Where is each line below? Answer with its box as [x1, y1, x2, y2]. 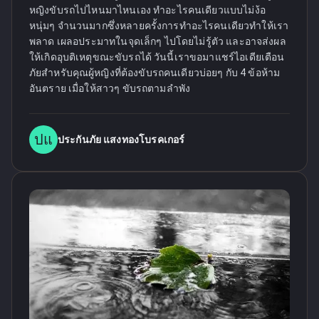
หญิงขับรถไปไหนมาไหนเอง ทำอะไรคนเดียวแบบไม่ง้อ [29, 4, 266, 16]
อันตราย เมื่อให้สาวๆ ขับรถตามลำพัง [29, 83, 191, 94]
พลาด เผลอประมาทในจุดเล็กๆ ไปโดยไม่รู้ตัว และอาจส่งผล [29, 36, 286, 47]
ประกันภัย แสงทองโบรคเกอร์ [58, 134, 185, 145]
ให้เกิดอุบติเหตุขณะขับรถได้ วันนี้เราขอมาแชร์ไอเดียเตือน [29, 51, 285, 63]
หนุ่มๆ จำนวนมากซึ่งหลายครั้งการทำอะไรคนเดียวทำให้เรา [29, 20, 289, 31]
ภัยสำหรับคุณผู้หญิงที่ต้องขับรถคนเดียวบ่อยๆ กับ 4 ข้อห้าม [29, 67, 281, 78]
